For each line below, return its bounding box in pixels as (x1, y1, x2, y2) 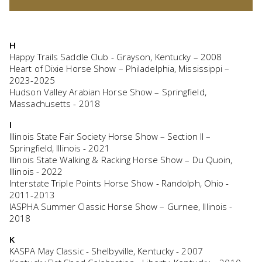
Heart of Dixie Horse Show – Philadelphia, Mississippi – (9, 63, 230, 75)
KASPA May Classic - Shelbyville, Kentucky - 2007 (9, 245, 203, 257)
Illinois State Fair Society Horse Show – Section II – (9, 130, 211, 143)
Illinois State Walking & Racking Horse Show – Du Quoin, (9, 154, 233, 166)
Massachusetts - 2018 (9, 98, 100, 110)
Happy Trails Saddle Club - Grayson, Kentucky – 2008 (9, 51, 222, 63)
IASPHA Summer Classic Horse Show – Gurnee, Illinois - (9, 201, 233, 213)
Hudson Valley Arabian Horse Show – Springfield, (9, 86, 206, 98)
